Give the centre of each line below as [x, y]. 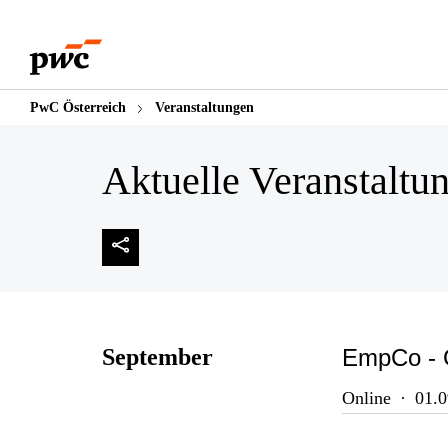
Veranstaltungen [204, 107]
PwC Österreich [78, 107]
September [157, 357]
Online [366, 398]
